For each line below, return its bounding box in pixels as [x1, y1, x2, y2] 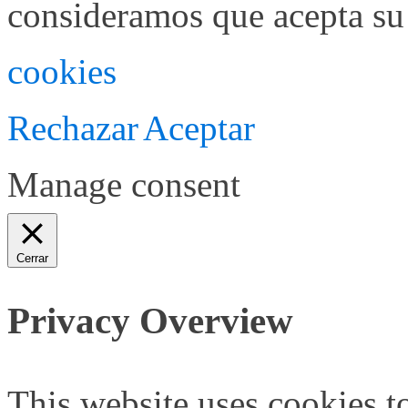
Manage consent [7, 164, 240, 204]
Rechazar [7, 107, 138, 148]
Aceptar [143, 107, 255, 148]
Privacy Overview [7, 300, 293, 342]
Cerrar [16, 250, 48, 265]
